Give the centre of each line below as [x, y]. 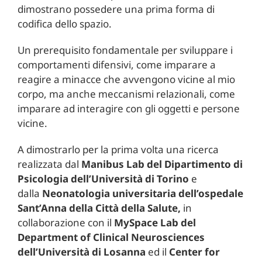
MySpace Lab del [155, 222]
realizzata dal [49, 164]
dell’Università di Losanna [81, 251]
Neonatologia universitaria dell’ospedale [142, 193]
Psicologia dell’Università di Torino [103, 178]
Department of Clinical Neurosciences [111, 237]
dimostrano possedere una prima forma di [116, 9]
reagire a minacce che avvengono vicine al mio [126, 79]
